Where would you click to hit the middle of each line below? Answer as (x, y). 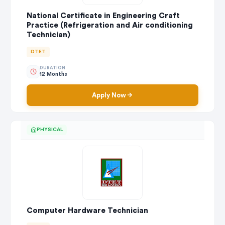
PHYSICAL (50, 129)
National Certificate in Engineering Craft (103, 16)
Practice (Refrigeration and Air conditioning (110, 25)
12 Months (53, 74)
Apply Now (109, 95)
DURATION (52, 68)
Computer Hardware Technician (87, 210)
